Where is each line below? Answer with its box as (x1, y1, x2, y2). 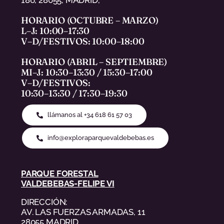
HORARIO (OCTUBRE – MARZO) (21, 14, 158, 26)
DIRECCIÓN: (21, 197, 67, 207)
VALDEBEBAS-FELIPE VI (21, 178, 114, 189)
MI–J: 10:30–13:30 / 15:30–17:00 (21, 66, 152, 78)
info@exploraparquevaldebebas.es (47, 134, 154, 142)
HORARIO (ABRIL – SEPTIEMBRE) (21, 56, 167, 68)
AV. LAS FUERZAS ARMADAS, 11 (21, 207, 145, 217)
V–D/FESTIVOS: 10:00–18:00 (21, 35, 144, 47)
